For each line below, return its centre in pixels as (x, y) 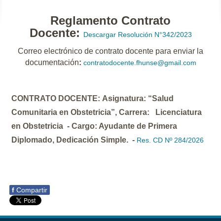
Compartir (32, 190)
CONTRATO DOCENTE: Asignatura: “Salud (93, 99)
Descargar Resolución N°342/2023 (137, 35)
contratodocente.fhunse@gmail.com (140, 63)
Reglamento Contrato (110, 21)
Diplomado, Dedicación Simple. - (74, 140)
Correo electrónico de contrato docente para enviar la (110, 51)
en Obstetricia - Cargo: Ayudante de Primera (94, 126)
